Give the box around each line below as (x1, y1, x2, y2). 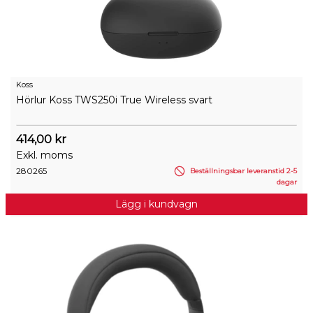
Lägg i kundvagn (115, 198, 198, 211)
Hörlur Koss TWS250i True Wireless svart (16, 93, 212, 106)
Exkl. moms (16, 148, 73, 161)
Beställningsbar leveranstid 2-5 (188, 166, 297, 175)
